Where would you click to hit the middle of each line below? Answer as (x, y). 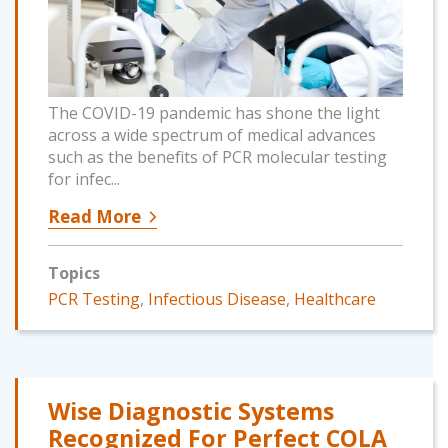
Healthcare (335, 299)
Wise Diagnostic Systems (191, 411)
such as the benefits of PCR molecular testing (217, 157)
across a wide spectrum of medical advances (212, 135)
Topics (74, 273)
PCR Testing (94, 299)
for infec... (84, 179)
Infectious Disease (217, 299)
